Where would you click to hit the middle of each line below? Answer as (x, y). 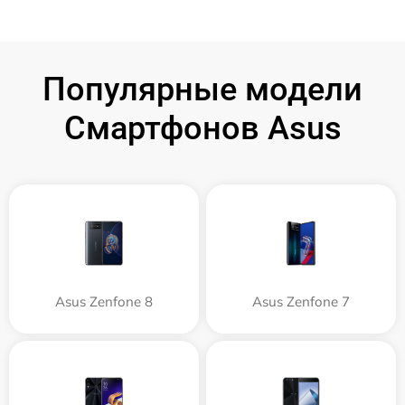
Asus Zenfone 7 (301, 302)
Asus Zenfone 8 (104, 302)
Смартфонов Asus (202, 129)
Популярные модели (202, 90)
